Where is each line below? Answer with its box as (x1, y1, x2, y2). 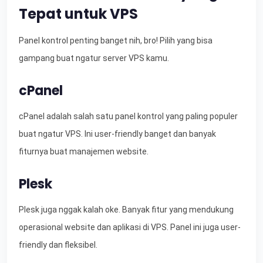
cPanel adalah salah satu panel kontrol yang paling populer (19, 112, 238, 122)
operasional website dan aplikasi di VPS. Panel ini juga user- (19, 222, 241, 232)
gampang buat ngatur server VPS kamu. (19, 53, 169, 63)
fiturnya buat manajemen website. (19, 147, 149, 157)
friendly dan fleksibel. (19, 240, 97, 250)
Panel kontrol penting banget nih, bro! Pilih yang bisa (19, 36, 213, 46)
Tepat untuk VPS (19, 4, 138, 24)
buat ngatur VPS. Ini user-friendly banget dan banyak (19, 129, 216, 139)
